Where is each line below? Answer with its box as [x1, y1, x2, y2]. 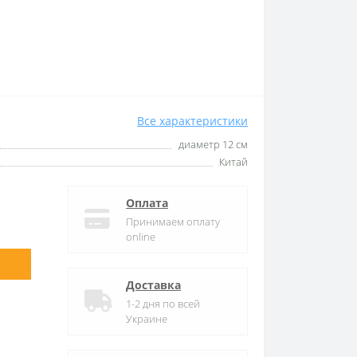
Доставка [126, 277, 181, 292]
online [126, 229, 155, 244]
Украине [126, 311, 167, 326]
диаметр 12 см [178, 136, 248, 151]
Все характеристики [137, 112, 248, 128]
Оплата [126, 194, 168, 210]
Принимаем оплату [126, 214, 220, 229]
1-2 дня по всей [126, 296, 200, 311]
